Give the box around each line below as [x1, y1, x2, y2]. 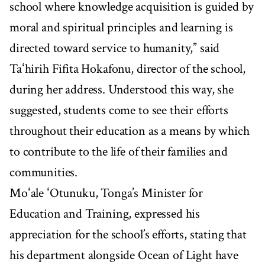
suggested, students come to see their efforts [9, 101, 228, 119]
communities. [9, 163, 78, 181]
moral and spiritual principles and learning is [9, 18, 233, 36]
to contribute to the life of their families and [9, 143, 228, 160]
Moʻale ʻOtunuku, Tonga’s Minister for [9, 184, 203, 202]
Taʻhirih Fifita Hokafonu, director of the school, [9, 60, 246, 77]
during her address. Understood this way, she [9, 80, 234, 98]
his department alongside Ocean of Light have [9, 246, 238, 264]
